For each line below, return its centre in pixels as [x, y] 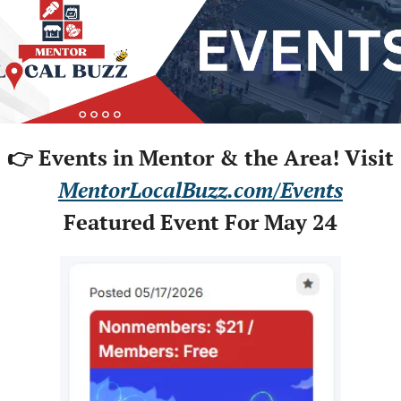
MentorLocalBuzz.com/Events [200, 190]
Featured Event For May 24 [200, 222]
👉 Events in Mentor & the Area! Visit [200, 158]
